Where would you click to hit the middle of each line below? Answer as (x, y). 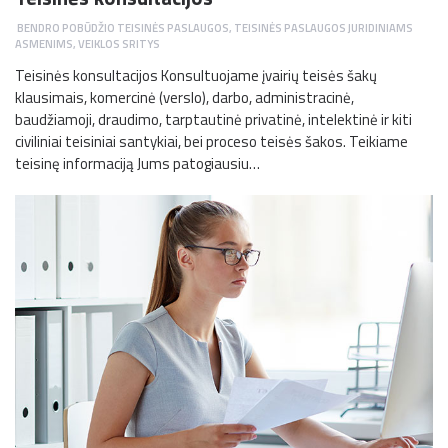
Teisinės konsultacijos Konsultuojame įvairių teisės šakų (196, 76)
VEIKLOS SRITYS (119, 44)
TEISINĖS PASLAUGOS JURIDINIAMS (323, 28)
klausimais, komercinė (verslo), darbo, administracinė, (184, 98)
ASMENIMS (44, 44)
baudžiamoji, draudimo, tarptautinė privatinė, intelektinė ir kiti (213, 120)
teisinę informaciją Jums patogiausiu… (137, 164)
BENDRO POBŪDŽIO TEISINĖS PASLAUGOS (123, 28)
